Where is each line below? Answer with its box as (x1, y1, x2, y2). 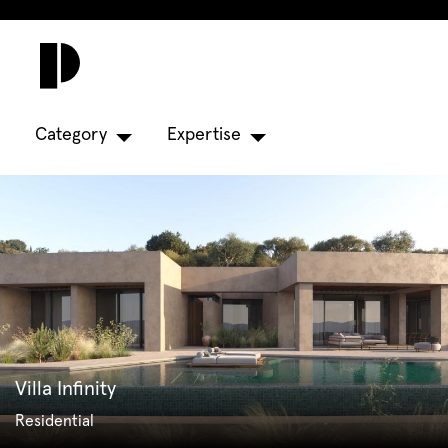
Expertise (167, 126, 241, 144)
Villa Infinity (15, 379, 116, 400)
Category (35, 126, 107, 144)
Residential (15, 413, 94, 430)
